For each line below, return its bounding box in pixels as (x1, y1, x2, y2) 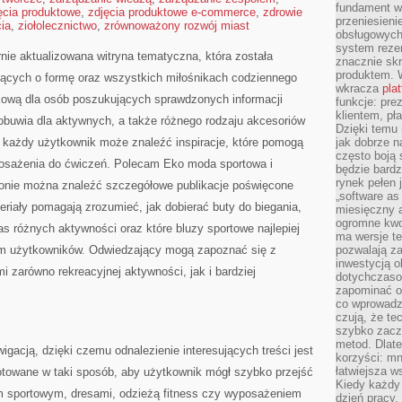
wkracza (336, 82, 382, 95)
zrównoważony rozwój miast (104, 19, 249, 32)
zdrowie (263, 5, 302, 19)
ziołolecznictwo (18, 19, 97, 32)
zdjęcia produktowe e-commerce (88, 5, 256, 19)
